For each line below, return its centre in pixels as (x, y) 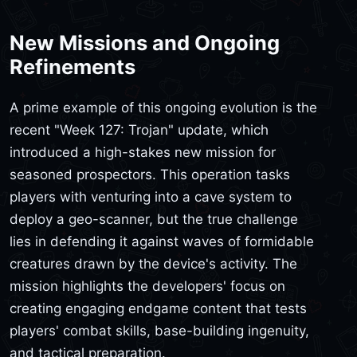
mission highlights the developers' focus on (147, 286)
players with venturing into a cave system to (151, 196)
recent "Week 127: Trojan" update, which (139, 129)
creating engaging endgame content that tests (158, 308)
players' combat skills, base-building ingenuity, (159, 330)
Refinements (73, 67)
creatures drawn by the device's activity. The (153, 263)
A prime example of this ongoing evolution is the (163, 107)
